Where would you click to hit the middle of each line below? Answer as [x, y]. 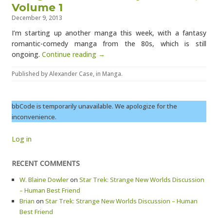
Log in [22, 139]
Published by [30, 74]
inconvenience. [34, 117]
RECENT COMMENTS [46, 163]
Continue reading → [73, 54]
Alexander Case [71, 74]
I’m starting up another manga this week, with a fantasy [109, 33]
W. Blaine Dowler [44, 180]
